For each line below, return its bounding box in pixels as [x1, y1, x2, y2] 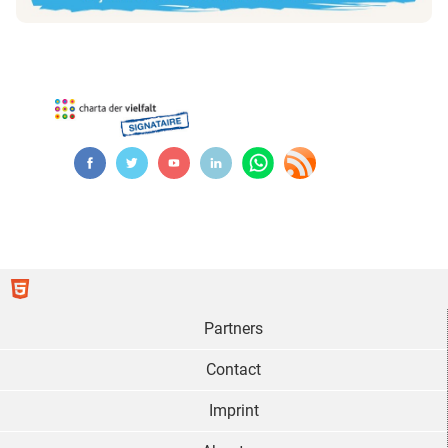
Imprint [208, 400, 259, 420]
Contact [206, 359, 261, 379]
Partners [204, 318, 263, 338]
